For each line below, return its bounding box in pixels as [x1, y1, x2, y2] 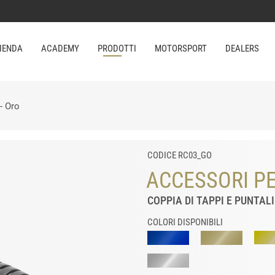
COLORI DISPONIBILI [147, 217, 223, 228]
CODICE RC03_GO [147, 150, 212, 161]
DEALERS [225, 43, 259, 54]
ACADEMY [41, 43, 79, 54]
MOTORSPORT [154, 43, 207, 54]
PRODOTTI [97, 43, 136, 54]
